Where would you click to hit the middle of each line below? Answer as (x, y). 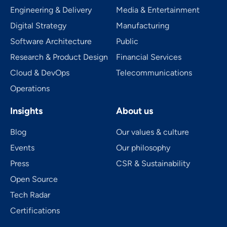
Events (22, 147)
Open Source (34, 179)
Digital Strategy (38, 25)
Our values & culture (153, 132)
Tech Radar (30, 195)
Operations (30, 88)
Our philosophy (143, 147)
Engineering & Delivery (51, 10)
